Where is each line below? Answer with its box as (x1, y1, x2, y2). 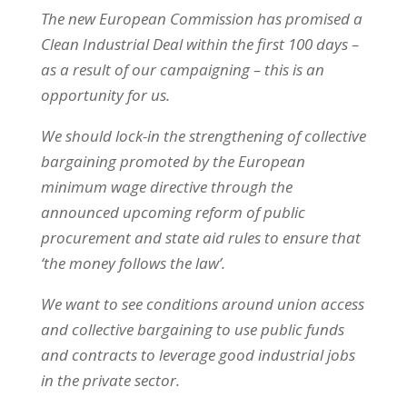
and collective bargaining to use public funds (40, 318, 344, 340)
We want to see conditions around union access (40, 293, 364, 314)
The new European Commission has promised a (40, 7, 362, 29)
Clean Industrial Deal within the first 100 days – (40, 33, 359, 55)
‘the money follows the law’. (40, 252, 225, 273)
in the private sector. (40, 369, 180, 391)
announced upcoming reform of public (40, 201, 305, 223)
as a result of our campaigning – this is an (40, 58, 324, 80)
